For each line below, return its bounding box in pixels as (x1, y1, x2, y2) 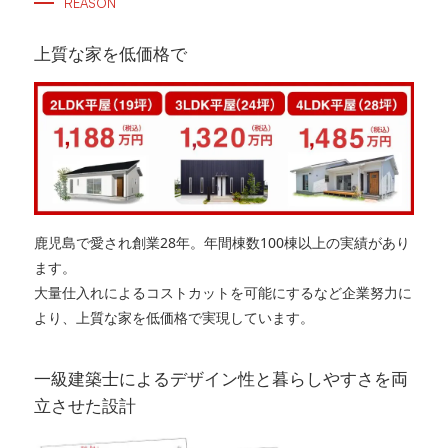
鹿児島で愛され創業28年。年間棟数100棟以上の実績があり (33, 233, 410, 253)
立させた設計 (33, 394, 136, 418)
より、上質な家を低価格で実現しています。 (33, 308, 314, 328)
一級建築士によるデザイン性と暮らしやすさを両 (33, 367, 408, 391)
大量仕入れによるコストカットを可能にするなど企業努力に (33, 283, 412, 303)
